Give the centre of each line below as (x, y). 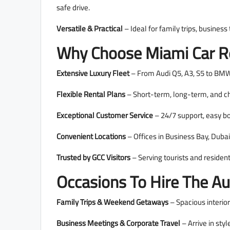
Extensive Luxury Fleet (93, 73)
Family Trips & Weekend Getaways (112, 202)
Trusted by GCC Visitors (93, 158)
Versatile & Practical (90, 29)
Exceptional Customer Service (105, 116)
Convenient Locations (91, 137)
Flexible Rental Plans (91, 94)
